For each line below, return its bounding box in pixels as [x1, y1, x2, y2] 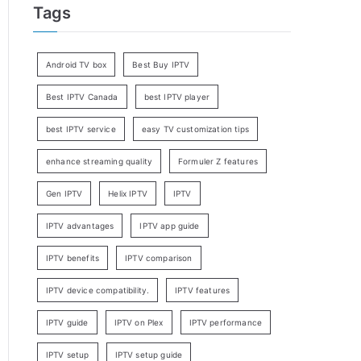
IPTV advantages [46, 220, 114, 230]
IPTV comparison [125, 252, 193, 263]
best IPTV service [46, 123, 116, 134]
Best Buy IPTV [132, 59, 190, 69]
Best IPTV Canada [46, 91, 118, 102]
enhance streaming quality [46, 156, 152, 166]
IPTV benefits [46, 252, 100, 263]
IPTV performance [189, 317, 263, 327]
